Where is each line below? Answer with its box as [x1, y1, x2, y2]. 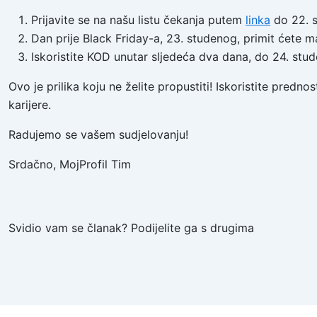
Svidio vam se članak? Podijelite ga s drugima [8, 221, 254, 236]
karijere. [8, 98, 51, 113]
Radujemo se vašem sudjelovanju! [8, 127, 188, 142]
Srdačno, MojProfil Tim [8, 157, 131, 172]
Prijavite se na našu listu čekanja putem [31, 13, 246, 28]
